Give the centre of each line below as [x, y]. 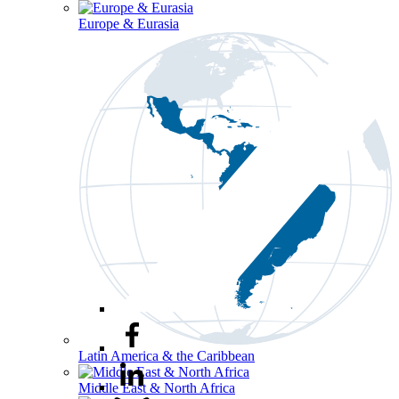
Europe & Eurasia [129, 24]
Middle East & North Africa [157, 387]
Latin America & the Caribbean [167, 355]
